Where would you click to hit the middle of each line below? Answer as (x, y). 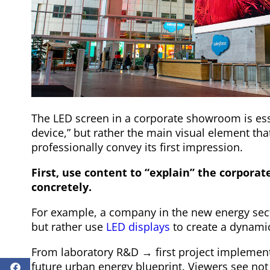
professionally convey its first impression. (137, 147)
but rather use (69, 226)
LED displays (138, 226)
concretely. (61, 187)
